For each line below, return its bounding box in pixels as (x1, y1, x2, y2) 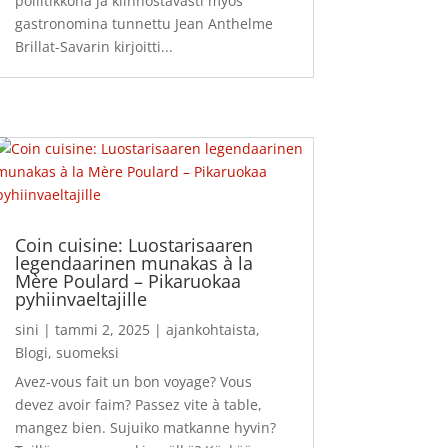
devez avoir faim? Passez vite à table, (14, 394, 262, 414)
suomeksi (55, 342, 119, 362)
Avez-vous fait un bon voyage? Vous (14, 371, 252, 391)
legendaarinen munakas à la (14, 250, 253, 275)
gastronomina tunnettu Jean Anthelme (14, 13, 273, 33)
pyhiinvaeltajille (14, 286, 147, 311)
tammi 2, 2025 (54, 319, 150, 339)
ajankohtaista (165, 319, 256, 339)
